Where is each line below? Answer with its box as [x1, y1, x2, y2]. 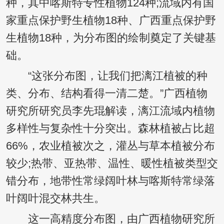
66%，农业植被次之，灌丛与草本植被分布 [5, 140, 215, 152]
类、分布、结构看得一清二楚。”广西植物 [5, 87, 207, 100]
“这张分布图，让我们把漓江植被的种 [5, 70, 207, 82]
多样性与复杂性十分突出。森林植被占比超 [5, 122, 215, 135]
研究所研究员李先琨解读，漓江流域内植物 [5, 105, 215, 117]
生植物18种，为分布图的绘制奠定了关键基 [5, 32, 216, 44]
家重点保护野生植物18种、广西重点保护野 [5, 14, 216, 27]
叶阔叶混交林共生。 [5, 192, 105, 205]
